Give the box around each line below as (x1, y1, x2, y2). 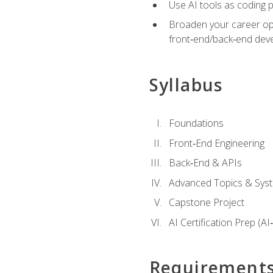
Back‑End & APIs (168, 156, 242, 170)
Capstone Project (168, 196, 244, 210)
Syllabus (149, 73, 223, 96)
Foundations (168, 116, 224, 130)
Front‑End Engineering (168, 136, 264, 150)
